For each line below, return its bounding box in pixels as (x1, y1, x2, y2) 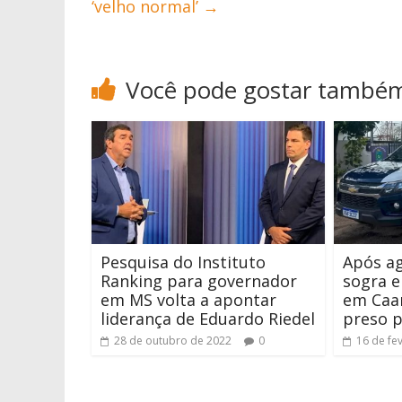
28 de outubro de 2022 (114, 332, 232, 348)
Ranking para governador (100, 269, 297, 292)
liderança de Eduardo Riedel (100, 307, 315, 329)
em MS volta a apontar (100, 288, 276, 310)
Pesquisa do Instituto (100, 250, 266, 273)
